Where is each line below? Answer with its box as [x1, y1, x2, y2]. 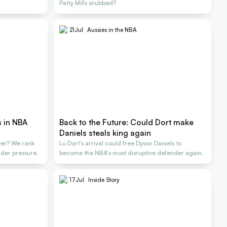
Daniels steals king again [59, 128, 152, 138]
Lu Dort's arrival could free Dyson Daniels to [59, 139, 182, 147]
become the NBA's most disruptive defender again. [59, 149, 204, 157]
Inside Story [88, 176, 120, 184]
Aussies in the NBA [87, 26, 137, 34]
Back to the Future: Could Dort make [59, 117, 194, 128]
